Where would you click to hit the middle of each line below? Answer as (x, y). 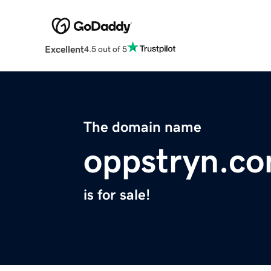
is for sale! (117, 195)
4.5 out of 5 (105, 49)
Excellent (64, 49)
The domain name (142, 127)
